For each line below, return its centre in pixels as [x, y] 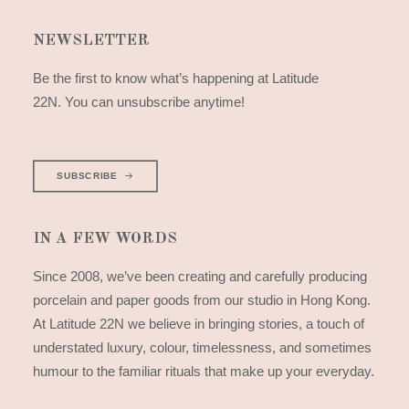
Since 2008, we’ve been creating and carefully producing [200, 276]
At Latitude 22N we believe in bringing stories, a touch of [199, 324]
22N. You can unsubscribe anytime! [139, 102]
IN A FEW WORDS [105, 239]
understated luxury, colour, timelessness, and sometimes [202, 347]
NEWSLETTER [91, 41]
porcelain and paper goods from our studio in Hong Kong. [202, 300]
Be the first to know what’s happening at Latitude [176, 78]
